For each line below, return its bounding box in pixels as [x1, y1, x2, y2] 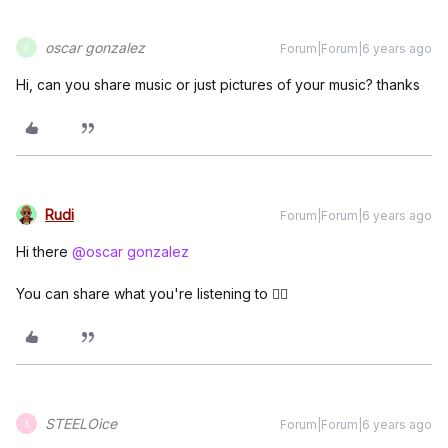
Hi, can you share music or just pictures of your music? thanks [16, 76, 420, 94]
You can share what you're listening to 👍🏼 [16, 285, 288, 303]
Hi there [16, 243, 72, 261]
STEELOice [45, 415, 117, 433]
